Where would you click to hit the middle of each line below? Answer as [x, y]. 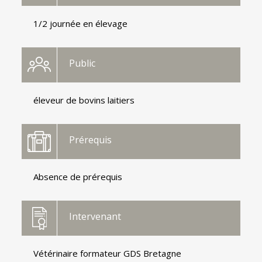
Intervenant [95, 216]
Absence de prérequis [78, 176]
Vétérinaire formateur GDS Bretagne [108, 253]
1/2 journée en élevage [81, 23]
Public [82, 63]
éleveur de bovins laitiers [84, 100]
